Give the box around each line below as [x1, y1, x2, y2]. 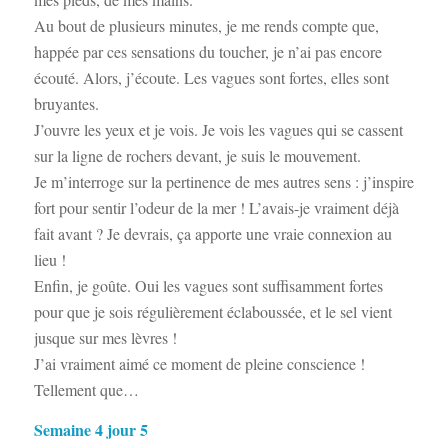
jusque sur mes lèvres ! [33, 326, 177, 348]
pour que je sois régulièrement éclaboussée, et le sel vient [33, 300, 392, 322]
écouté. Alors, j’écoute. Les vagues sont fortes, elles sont [33, 66, 389, 88]
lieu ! [33, 248, 66, 270]
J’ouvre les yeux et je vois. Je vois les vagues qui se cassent [33, 118, 403, 140]
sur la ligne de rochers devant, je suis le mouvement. [33, 144, 361, 166]
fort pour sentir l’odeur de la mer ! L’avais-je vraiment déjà [33, 196, 399, 218]
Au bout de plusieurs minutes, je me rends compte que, [33, 14, 379, 36]
